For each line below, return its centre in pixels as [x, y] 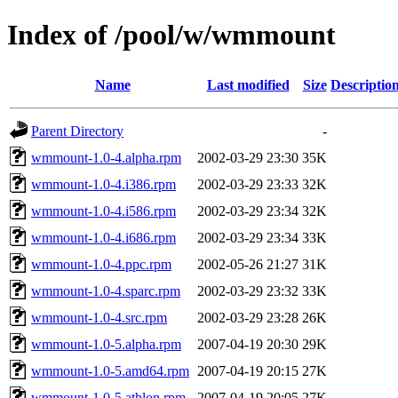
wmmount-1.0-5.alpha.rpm [106, 344]
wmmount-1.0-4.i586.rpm [103, 211]
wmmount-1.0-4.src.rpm [99, 317]
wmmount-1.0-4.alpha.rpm [106, 157]
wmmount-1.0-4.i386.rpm [103, 184]
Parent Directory [77, 131]
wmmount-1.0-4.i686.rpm [103, 237]
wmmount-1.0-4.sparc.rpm [106, 291]
